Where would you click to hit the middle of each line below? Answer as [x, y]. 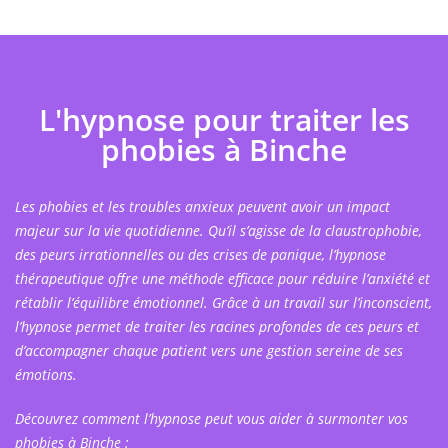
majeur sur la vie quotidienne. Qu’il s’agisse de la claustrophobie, [218, 231]
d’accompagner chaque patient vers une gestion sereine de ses [209, 351]
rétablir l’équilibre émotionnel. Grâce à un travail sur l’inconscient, [223, 303]
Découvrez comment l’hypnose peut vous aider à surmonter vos [211, 419]
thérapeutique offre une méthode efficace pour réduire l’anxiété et [222, 279]
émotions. [48, 375]
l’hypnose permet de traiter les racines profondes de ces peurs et [217, 327]
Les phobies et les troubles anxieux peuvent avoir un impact [202, 207]
